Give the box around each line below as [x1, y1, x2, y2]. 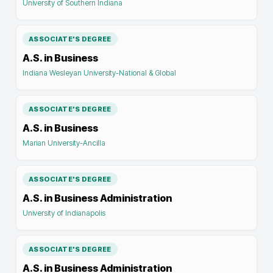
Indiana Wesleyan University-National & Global [23, 68, 176, 77]
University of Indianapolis [23, 208, 105, 218]
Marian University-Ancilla [23, 138, 105, 147]
